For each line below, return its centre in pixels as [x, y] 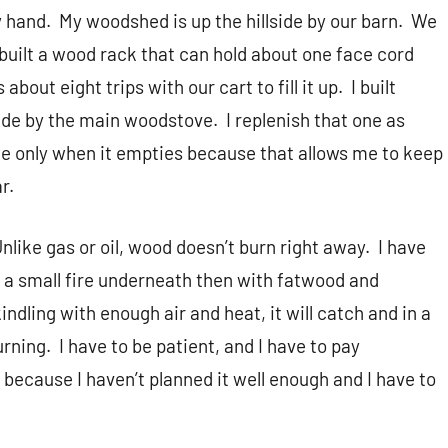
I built [373, 87]
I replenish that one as [315, 120]
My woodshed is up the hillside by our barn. [231, 21]
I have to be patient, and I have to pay [209, 346]
